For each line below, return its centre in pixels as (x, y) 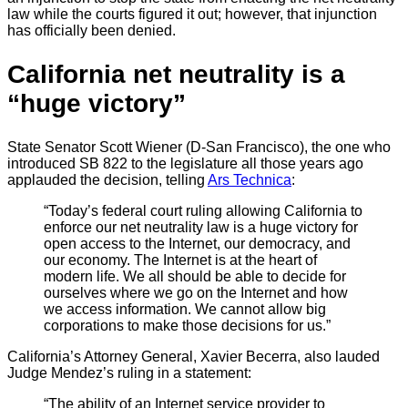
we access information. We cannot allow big (185, 310)
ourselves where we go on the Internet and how (196, 293)
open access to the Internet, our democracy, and (197, 244)
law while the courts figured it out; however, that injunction (192, 14)
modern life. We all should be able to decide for (195, 277)
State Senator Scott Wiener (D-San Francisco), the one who (199, 148)
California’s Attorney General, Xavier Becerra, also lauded (194, 357)
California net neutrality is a (176, 75)
